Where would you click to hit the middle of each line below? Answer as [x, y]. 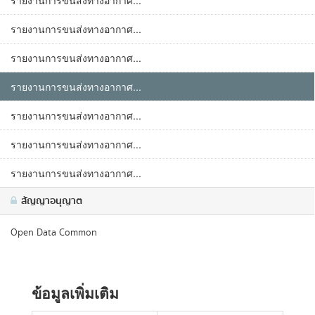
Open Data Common [54, 233]
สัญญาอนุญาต [51, 201]
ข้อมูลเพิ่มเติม [75, 292]
